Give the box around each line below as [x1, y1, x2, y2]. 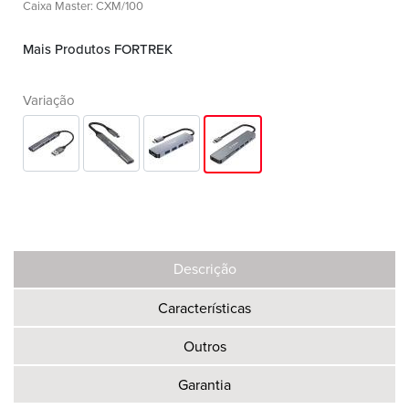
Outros [183, 338, 226, 356]
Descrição [173, 260, 236, 278]
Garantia [178, 376, 231, 394]
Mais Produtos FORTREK [23, 41, 173, 58]
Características [158, 299, 251, 318]
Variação [23, 92, 75, 109]
